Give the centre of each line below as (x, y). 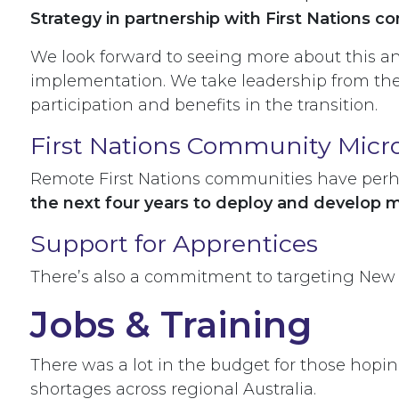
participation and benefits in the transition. (206, 106)
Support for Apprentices (174, 244)
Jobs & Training (176, 325)
